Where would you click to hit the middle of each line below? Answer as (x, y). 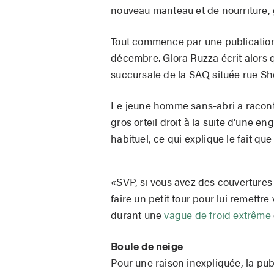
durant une (138, 215)
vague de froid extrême (217, 215)
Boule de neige (147, 246)
